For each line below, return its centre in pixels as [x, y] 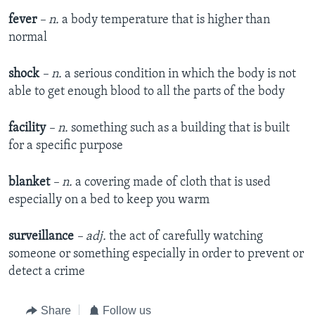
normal [28, 38]
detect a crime [47, 272]
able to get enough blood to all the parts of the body [147, 92]
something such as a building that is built [179, 129]
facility [27, 129]
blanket [31, 183]
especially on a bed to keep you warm [109, 200]
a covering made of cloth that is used [172, 183]
